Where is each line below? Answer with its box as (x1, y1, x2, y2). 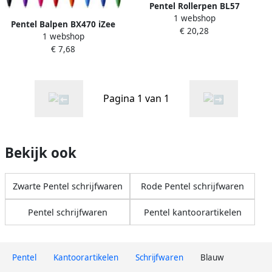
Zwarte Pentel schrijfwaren (12, 180, 123, 192)
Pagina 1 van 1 (103, 92, 169, 106)
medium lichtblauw (23, 32, 103, 43)
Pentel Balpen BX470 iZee (11, 19, 115, 30)
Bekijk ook (5, 143, 76, 163)
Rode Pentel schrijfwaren (141, 180, 244, 192)
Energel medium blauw (146, 13, 242, 24)
